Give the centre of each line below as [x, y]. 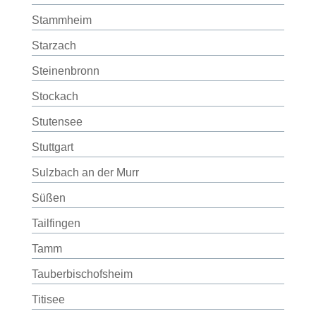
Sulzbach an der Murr [85, 172]
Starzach [54, 45]
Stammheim [61, 20]
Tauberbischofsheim [82, 274]
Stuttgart [52, 147]
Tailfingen [56, 223]
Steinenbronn [65, 71]
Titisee [48, 299]
